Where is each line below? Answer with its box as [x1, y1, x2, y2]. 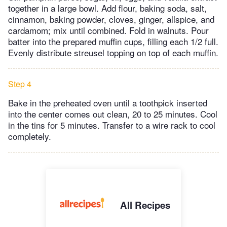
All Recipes [120, 198, 171, 212]
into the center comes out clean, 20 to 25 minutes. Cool [8, 107, 217, 121]
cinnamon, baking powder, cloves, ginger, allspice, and [8, 13, 214, 26]
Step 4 [8, 78, 31, 90]
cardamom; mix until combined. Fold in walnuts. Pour [8, 24, 209, 37]
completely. [8, 130, 51, 143]
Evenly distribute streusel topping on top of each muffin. [8, 46, 218, 59]
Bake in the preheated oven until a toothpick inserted [8, 96, 207, 109]
